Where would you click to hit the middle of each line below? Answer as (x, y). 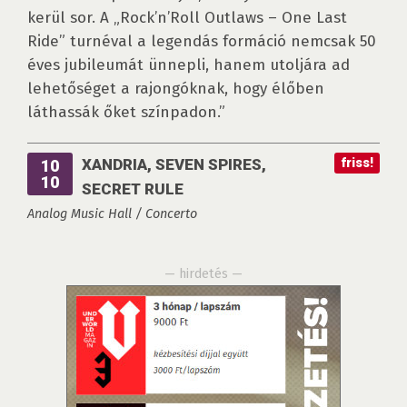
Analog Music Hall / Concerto (112, 214)
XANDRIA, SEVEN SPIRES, (174, 165)
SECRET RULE (133, 189)
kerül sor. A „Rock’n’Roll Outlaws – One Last (187, 18)
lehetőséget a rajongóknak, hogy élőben (176, 89)
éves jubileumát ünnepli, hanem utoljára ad (189, 65)
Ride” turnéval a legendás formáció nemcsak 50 (202, 42)
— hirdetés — (203, 274)
